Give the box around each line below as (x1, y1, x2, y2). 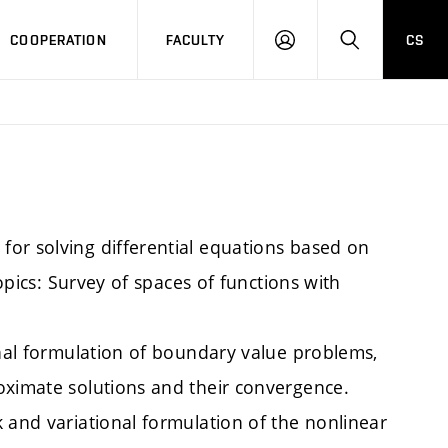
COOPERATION (10, 31, 107, 48)
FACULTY (165, 31, 226, 48)
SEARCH (348, 40, 403, 56)
